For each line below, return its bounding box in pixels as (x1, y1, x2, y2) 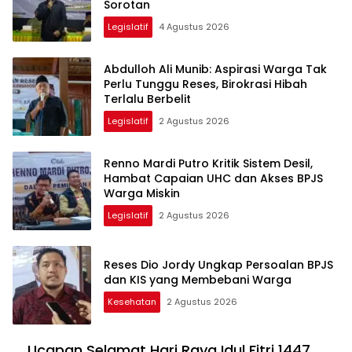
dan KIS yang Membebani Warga (104, 272, 291, 288)
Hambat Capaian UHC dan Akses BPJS (104, 170, 323, 186)
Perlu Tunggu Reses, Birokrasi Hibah (104, 75, 307, 92)
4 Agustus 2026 (159, 20, 229, 33)
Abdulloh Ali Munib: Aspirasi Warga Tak (104, 60, 327, 77)
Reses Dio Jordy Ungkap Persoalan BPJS (104, 257, 333, 273)
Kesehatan (108, 295, 156, 309)
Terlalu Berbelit (104, 90, 191, 107)
